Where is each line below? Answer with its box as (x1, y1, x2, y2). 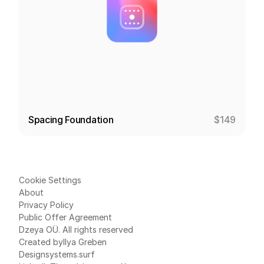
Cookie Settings (19, 175, 81, 185)
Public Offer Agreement (19, 212, 112, 222)
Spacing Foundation (28, 114, 114, 126)
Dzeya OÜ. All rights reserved (19, 225, 133, 235)
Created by (19, 237, 63, 247)
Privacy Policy (19, 200, 74, 210)
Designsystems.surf (19, 249, 95, 259)
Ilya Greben (63, 237, 107, 247)
